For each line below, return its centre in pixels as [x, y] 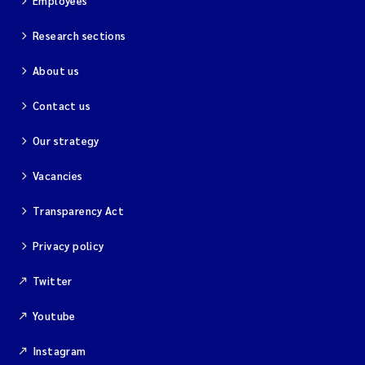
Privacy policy [68, 246]
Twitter [53, 281]
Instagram [59, 351]
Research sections [79, 35]
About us [56, 70]
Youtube [54, 316]
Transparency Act [79, 211]
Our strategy [66, 141]
